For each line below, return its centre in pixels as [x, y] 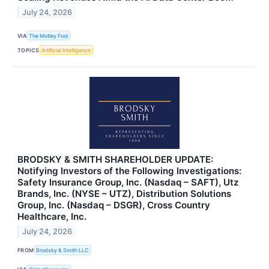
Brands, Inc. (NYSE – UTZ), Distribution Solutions [124, 194]
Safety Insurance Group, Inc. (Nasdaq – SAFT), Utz [128, 183]
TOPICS [29, 50]
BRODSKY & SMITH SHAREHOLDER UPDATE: [115, 160]
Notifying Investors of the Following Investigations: [129, 171]
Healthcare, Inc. [52, 217]
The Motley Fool [49, 35]
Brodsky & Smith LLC [63, 250]
